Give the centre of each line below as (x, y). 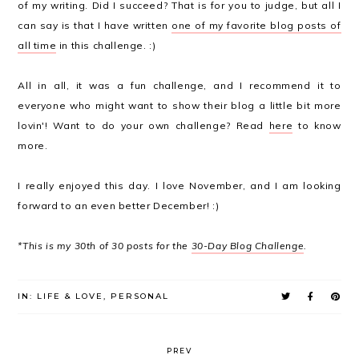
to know (317, 125)
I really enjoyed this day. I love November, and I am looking (179, 186)
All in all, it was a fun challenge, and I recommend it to (179, 85)
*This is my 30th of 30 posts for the (105, 246)
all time (37, 45)
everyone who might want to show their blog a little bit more (179, 105)
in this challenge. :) (106, 45)
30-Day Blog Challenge (248, 246)
